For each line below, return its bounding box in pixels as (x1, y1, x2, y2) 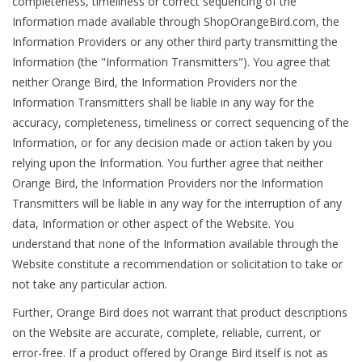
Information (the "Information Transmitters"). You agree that (12, 54, 330, 70)
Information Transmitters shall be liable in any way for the (12, 95, 314, 111)
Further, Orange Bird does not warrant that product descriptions (12, 305, 347, 321)
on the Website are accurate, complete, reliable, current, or (12, 325, 321, 341)
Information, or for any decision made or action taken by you (12, 135, 332, 151)
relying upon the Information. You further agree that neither (12, 155, 323, 171)
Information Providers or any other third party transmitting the (12, 34, 338, 50)
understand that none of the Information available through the (12, 236, 339, 252)
